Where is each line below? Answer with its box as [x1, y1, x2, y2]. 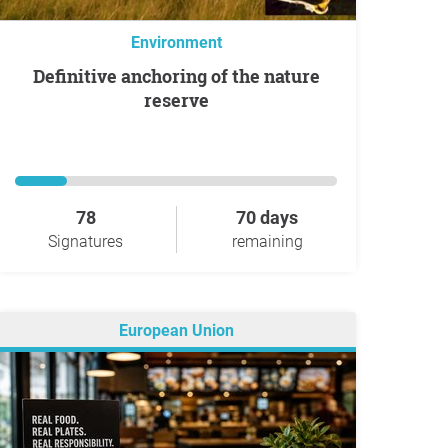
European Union [118, 321, 234, 341]
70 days [236, 207, 298, 228]
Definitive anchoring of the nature [32, 64, 45, 88]
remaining [231, 232, 303, 251]
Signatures [48, 232, 123, 251]
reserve [143, 88, 209, 112]
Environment [130, 33, 222, 52]
